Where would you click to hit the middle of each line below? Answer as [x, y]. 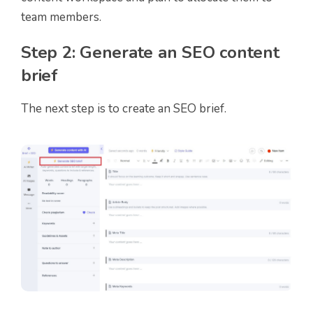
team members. [61, 17]
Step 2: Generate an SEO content [150, 53]
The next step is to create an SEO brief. [124, 109]
